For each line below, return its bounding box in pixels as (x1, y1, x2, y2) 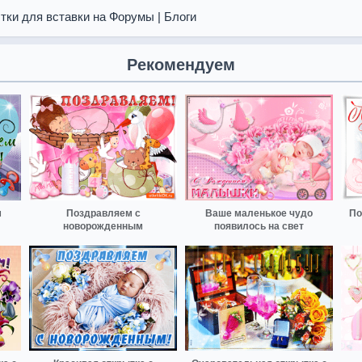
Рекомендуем (127, 56, 235, 74)
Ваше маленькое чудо (205, 207, 313, 219)
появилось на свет (214, 220, 304, 232)
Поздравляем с (65, 207, 141, 219)
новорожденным (63, 220, 143, 232)
